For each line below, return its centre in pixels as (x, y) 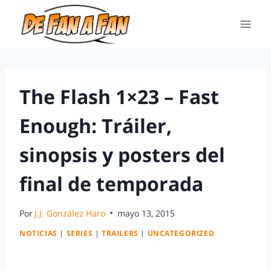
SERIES (80, 233)
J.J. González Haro (70, 213)
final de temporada (111, 184)
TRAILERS (120, 233)
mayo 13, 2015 (146, 213)
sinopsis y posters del (122, 155)
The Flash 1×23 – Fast (119, 96)
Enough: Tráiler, (96, 126)
